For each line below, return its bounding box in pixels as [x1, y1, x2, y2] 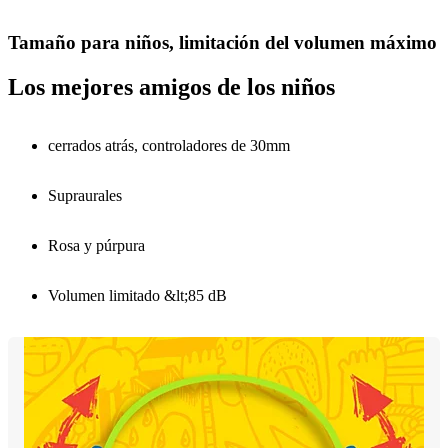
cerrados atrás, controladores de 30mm [48, 136, 290, 154]
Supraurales [48, 186, 122, 204]
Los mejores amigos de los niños [8, 73, 335, 100]
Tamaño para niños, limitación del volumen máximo [8, 31, 437, 53]
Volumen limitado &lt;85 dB [48, 286, 227, 304]
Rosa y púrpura [48, 236, 145, 254]
